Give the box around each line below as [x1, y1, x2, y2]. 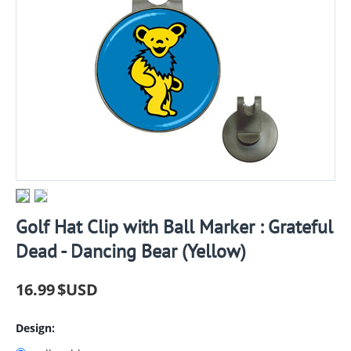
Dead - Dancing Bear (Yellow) [16, 238, 246, 263]
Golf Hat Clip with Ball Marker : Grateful [16, 214, 333, 239]
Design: [16, 320, 55, 335]
